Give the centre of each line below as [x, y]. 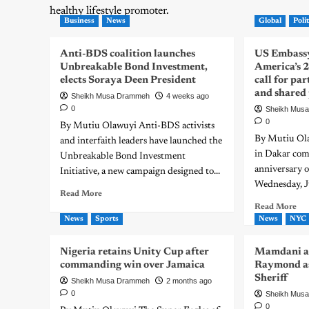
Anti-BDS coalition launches [128, 54]
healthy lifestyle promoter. [109, 11]
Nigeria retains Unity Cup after [134, 252]
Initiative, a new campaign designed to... [140, 172]
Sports [107, 219]
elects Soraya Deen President [128, 80]
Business [79, 21]
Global [270, 21]
